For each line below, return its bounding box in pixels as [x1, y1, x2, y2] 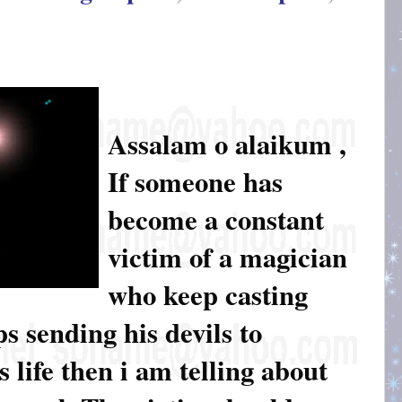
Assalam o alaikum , [108, 124, 346, 164]
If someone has [108, 162, 283, 202]
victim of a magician [108, 237, 347, 277]
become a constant [108, 199, 324, 240]
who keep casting [108, 275, 308, 315]
